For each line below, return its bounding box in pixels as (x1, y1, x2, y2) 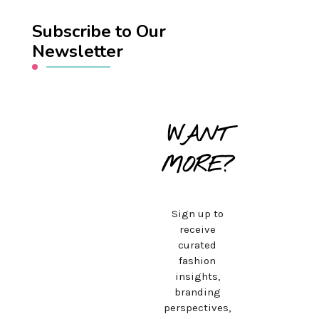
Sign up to (171, 207, 224, 221)
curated (178, 239, 217, 252)
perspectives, (164, 301, 231, 315)
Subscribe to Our (32, 20, 167, 43)
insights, (174, 270, 220, 283)
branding (174, 286, 221, 299)
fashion (179, 254, 216, 268)
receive (179, 223, 216, 236)
